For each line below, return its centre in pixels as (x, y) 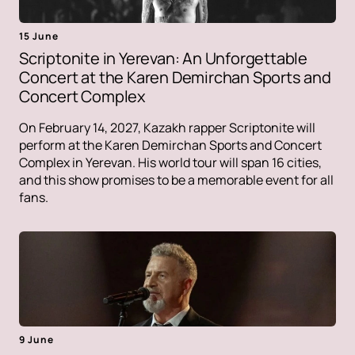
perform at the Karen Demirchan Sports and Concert (170, 145)
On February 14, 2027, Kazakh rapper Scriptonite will (167, 127)
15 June (39, 36)
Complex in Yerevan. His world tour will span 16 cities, (170, 162)
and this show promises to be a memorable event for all (176, 179)
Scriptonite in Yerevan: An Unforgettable (163, 58)
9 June (36, 339)
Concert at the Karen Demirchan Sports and (175, 77)
